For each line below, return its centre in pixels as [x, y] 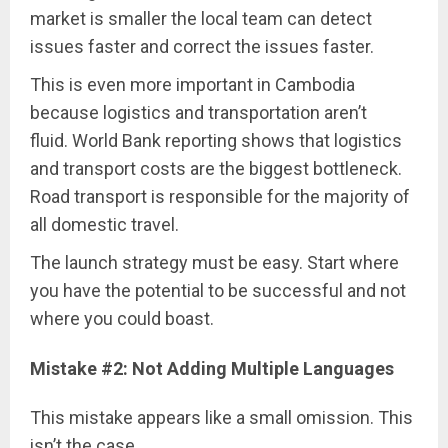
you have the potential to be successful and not [218, 291]
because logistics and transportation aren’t [198, 113]
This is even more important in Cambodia [192, 85]
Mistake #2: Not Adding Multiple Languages [212, 369]
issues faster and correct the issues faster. [202, 47]
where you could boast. [122, 319]
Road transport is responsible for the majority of [220, 197]
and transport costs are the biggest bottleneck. [216, 169]
